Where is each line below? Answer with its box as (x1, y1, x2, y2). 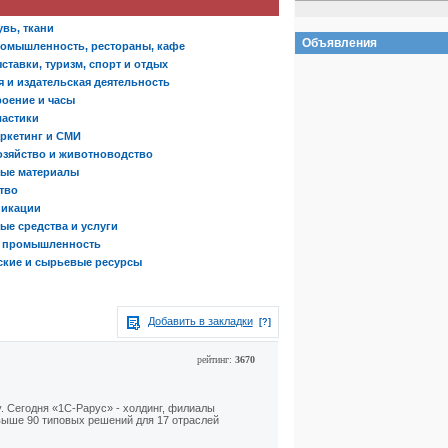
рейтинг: (197, 354, 235, 365)
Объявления (302, 36, 377, 50)
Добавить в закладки (147, 314, 253, 327)
